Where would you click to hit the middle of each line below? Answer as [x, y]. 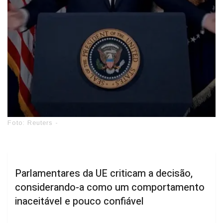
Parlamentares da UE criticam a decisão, [104, 173]
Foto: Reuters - [33, 122]
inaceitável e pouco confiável [79, 201]
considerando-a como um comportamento [110, 187]
